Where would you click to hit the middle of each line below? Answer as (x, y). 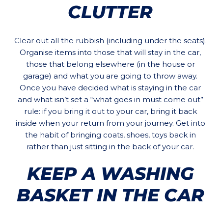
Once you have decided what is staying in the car (110, 88)
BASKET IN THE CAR (110, 195)
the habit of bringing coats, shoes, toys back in (110, 135)
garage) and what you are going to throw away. (110, 76)
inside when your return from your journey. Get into (110, 123)
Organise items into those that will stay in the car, (110, 53)
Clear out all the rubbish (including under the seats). (110, 41)
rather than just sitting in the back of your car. (110, 147)
